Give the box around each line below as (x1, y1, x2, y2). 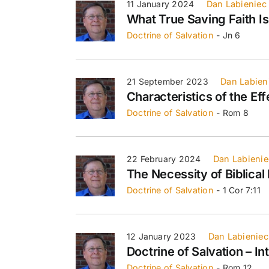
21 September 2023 (126, 76, 208, 86)
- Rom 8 (216, 107, 249, 118)
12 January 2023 (126, 231, 196, 241)
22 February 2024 (126, 153, 201, 164)
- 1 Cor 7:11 (216, 184, 261, 195)
